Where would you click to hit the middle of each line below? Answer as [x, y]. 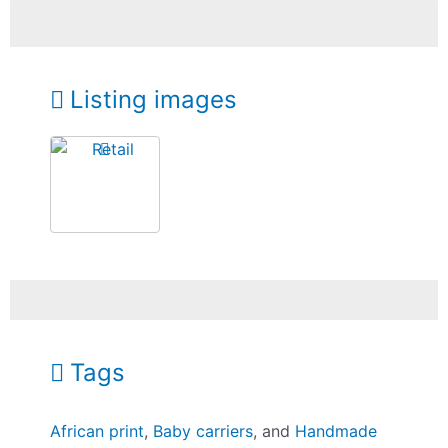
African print [97, 431]
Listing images [153, 99]
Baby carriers [203, 431]
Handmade [336, 431]
